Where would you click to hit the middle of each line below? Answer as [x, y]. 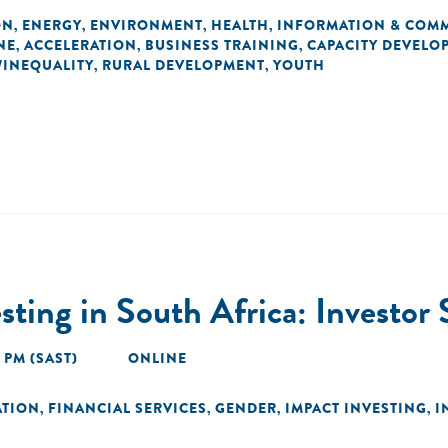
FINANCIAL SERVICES [127, 408]
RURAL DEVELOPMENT [183, 65]
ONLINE [157, 358]
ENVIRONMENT [146, 25]
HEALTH [240, 25]
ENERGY [52, 25]
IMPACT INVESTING [356, 408]
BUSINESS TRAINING [222, 45]
